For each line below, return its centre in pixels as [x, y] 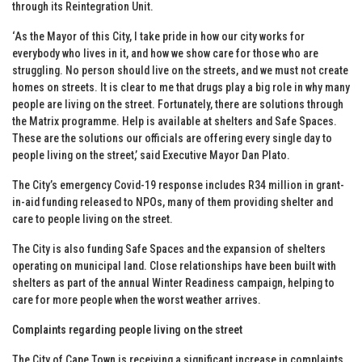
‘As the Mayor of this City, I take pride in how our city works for [158, 36]
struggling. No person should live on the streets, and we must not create [180, 70]
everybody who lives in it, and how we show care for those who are [165, 53]
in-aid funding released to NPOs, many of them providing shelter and [173, 202]
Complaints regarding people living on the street [127, 329]
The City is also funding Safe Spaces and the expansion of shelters [169, 248]
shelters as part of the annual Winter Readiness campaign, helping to [173, 282]
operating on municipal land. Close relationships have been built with [174, 265]
